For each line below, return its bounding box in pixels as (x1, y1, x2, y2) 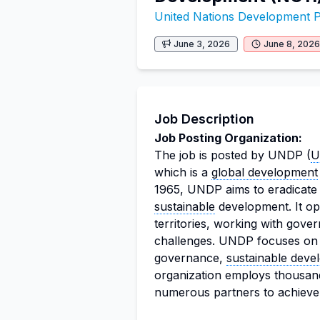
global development (211, 165, 318, 179)
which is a (154, 165, 211, 179)
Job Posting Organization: (154, 131, 302, 145)
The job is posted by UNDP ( (154, 148, 311, 162)
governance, (154, 251, 226, 265)
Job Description (154, 111, 254, 126)
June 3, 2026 (174, 39, 230, 49)
